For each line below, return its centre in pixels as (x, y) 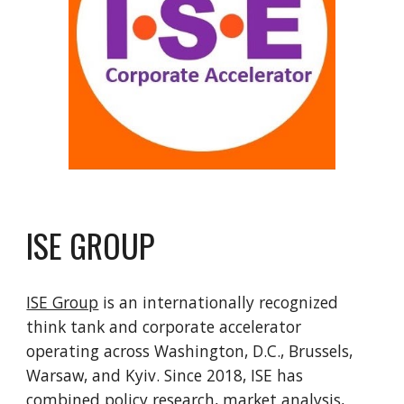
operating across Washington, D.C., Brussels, (190, 350)
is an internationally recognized (219, 302)
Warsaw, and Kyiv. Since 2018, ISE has (165, 375)
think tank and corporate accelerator (164, 326)
